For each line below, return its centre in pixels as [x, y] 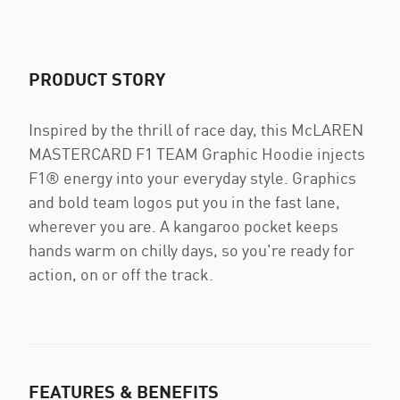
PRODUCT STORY [97, 79]
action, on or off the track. [121, 275]
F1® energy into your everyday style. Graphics [192, 178]
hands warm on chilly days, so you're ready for [192, 250]
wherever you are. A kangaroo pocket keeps [183, 226]
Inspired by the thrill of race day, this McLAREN [196, 130]
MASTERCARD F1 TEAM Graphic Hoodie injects [197, 154]
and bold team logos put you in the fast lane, [184, 202]
